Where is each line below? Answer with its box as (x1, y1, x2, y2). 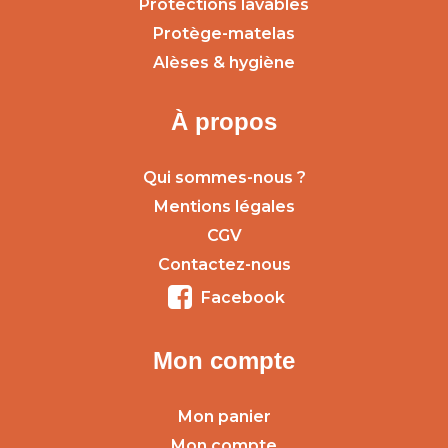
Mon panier (177, 407, 271, 427)
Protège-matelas (153, 24, 295, 44)
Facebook (200, 288, 285, 308)
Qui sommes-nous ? (142, 168, 306, 188)
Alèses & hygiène (153, 53, 295, 73)
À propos (171, 108, 277, 136)
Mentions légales (153, 197, 295, 217)
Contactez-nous (157, 255, 291, 275)
